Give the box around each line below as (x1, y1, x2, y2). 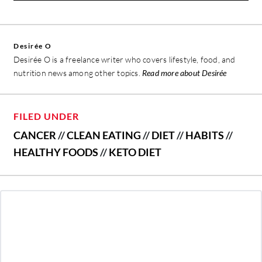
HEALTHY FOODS (13, 146, 98, 159)
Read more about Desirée (142, 68, 227, 78)
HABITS (185, 129, 224, 142)
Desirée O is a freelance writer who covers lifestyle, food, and (13, 54, 236, 65)
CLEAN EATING (67, 129, 141, 142)
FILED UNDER (13, 111, 79, 122)
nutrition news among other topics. (13, 68, 142, 78)
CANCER (13, 129, 56, 142)
